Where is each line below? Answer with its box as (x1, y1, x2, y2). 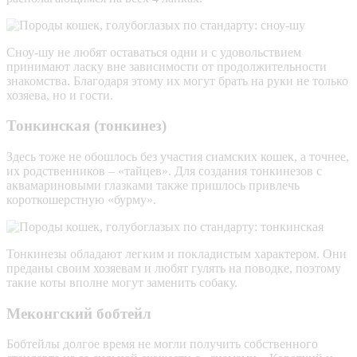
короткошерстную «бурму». (6, 193, 156, 206)
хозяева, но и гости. (6, 88, 113, 102)
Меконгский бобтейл (6, 304, 151, 322)
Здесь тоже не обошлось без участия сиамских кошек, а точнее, (6, 150, 349, 163)
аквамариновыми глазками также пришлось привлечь (6, 178, 300, 192)
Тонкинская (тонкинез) (6, 117, 167, 135)
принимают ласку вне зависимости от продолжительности (6, 59, 327, 73)
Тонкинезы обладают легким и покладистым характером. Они (6, 247, 347, 261)
